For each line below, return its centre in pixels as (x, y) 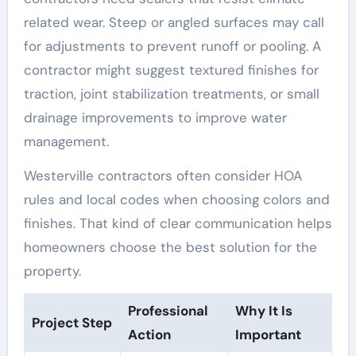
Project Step (72, 322)
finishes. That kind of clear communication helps (178, 223)
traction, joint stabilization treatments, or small (171, 93)
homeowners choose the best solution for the (170, 247)
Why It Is (263, 310)
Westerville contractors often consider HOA (163, 175)
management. (66, 141)
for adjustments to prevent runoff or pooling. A (172, 46)
